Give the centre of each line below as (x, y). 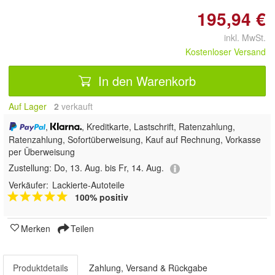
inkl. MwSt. (240, 37)
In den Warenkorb (145, 80)
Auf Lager (28, 106)
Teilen (81, 228)
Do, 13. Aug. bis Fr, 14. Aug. (109, 168)
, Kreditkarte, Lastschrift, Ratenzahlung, (159, 126)
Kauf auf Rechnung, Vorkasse (203, 140)
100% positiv (102, 197)
